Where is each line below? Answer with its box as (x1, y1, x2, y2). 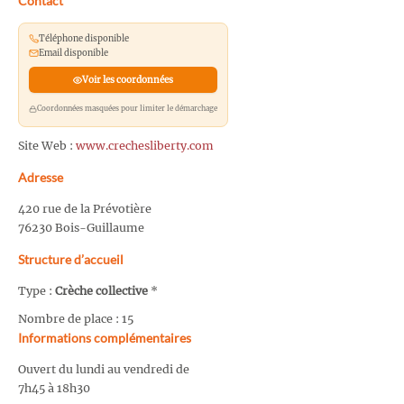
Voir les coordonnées (81, 74, 173, 87)
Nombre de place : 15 (18, 311, 133, 326)
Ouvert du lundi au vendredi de (18, 362, 189, 376)
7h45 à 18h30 (18, 381, 90, 395)
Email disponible (38, 47, 108, 59)
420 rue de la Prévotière (18, 202, 151, 216)
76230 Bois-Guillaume (18, 221, 144, 235)
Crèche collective (55, 284, 148, 298)
